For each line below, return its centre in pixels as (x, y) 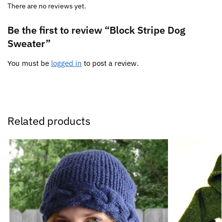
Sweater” (29, 43)
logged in (66, 63)
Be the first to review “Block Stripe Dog (96, 30)
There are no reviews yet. (47, 6)
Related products (49, 120)
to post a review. (110, 63)
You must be (29, 63)
